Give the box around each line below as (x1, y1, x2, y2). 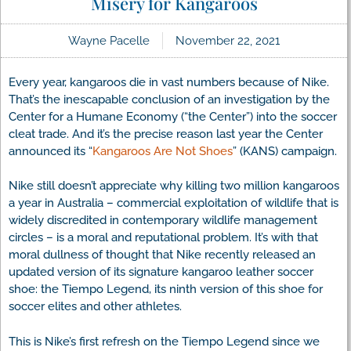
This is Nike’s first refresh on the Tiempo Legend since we (9, 334, 320, 349)
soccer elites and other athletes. (9, 299, 182, 314)
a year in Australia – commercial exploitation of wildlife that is (9, 196, 338, 211)
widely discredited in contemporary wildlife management (9, 213, 317, 228)
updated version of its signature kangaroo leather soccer (9, 265, 313, 280)
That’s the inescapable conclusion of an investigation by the (9, 92, 330, 107)
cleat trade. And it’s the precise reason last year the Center (9, 126, 323, 141)
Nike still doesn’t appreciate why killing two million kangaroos (9, 179, 339, 194)
